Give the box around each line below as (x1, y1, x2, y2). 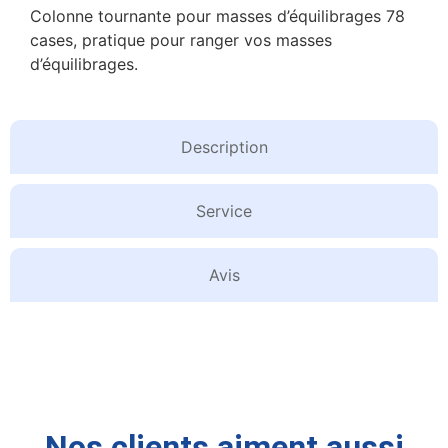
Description (180, 137, 268, 158)
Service (196, 201, 252, 222)
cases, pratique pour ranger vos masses (30, 29, 332, 50)
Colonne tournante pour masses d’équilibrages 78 (30, 5, 405, 26)
